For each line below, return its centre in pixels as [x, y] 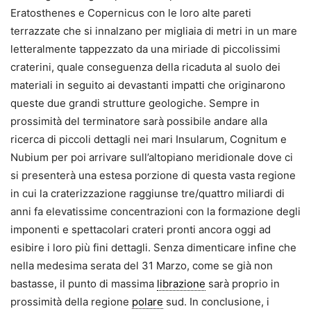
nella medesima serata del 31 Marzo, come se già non [142, 266]
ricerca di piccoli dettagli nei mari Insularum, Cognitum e [149, 140]
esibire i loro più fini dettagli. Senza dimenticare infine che [153, 248]
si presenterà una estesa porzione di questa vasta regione [153, 176]
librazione [181, 284]
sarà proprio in [243, 284]
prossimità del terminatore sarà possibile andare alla [139, 121]
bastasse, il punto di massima [84, 284]
